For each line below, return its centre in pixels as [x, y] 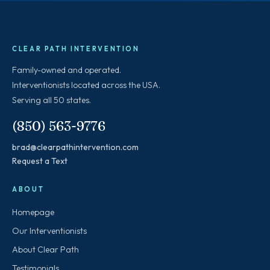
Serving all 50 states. [52, 100]
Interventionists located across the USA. [86, 85]
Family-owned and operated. [67, 70]
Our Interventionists [49, 231]
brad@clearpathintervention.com [75, 147]
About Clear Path [46, 250]
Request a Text [40, 161]
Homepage [33, 212]
